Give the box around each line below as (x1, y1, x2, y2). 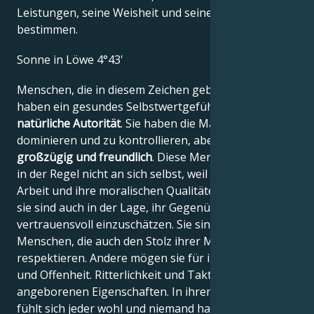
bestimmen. (17, 21, 78, 37)
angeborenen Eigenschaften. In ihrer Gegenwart (17, 284, 272, 299)
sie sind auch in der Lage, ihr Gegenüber (17, 200, 228, 215)
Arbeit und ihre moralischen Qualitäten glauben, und (17, 183, 294, 198)
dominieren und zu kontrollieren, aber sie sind (17, 132, 260, 148)
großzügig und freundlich (17, 149, 152, 165)
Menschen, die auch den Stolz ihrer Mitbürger (17, 233, 258, 249)
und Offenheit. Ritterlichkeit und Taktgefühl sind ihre (17, 267, 294, 282)
